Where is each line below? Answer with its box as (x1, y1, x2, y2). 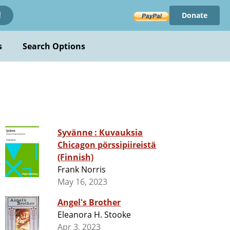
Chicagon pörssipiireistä (57, 139, 157, 151)
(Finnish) (57, 151, 93, 163)
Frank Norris (57, 164, 106, 176)
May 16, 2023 (57, 176, 108, 188)
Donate (181, 10, 207, 20)
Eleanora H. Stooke (57, 209, 131, 221)
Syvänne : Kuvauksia (57, 127, 99, 139)
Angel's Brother (57, 197, 121, 208)
